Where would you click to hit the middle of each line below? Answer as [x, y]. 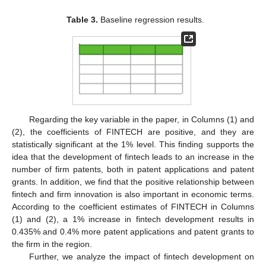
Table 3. [83, 20]
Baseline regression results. [151, 20]
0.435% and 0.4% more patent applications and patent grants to [133, 231]
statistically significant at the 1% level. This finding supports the [133, 144]
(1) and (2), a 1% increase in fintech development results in [133, 219]
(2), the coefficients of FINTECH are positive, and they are [133, 132]
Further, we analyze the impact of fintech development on [141, 256]
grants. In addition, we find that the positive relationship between [133, 181]
